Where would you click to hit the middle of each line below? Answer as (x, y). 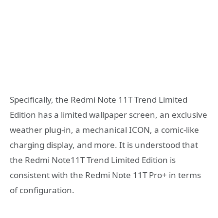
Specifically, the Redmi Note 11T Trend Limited (99, 100)
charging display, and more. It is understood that (104, 145)
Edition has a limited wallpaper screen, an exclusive (109, 115)
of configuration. (42, 190)
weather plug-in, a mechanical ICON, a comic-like (104, 130)
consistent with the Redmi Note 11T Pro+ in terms (105, 175)
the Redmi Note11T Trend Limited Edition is (93, 160)
